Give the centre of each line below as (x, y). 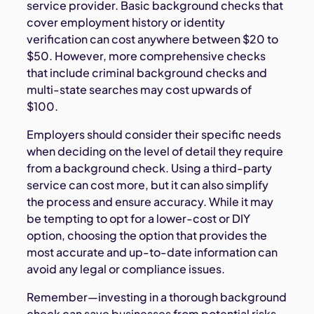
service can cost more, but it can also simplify (148, 185)
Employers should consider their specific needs (154, 135)
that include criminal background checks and (147, 73)
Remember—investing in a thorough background (157, 297)
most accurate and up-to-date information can (152, 252)
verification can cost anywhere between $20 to (153, 39)
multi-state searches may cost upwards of (139, 90)
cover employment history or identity (126, 22)
